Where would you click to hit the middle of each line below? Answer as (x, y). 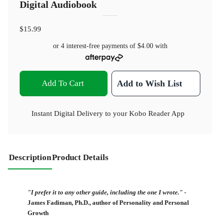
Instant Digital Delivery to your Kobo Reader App (108, 113)
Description (30, 157)
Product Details (80, 157)
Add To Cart (63, 83)
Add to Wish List (150, 83)
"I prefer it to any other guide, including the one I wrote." (105, 193)
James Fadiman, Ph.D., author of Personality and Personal (108, 203)
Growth (38, 213)
